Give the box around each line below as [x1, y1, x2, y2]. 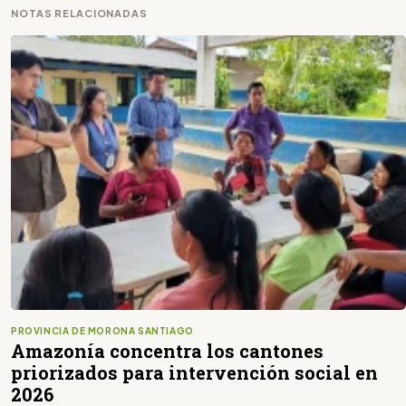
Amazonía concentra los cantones [11, 338, 324, 362]
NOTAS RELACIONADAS [11, 7, 148, 20]
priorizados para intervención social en [11, 360, 378, 384]
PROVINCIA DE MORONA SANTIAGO [11, 324, 194, 336]
